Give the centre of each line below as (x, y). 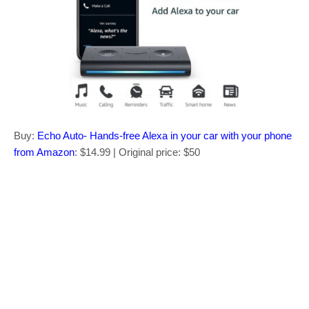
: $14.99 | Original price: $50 (137, 152)
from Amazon (44, 152)
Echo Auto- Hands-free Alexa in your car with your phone (165, 135)
